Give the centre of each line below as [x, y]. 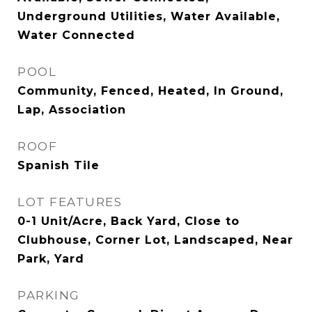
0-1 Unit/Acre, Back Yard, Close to [128, 221]
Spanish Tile [58, 165]
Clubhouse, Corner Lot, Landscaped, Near [155, 240]
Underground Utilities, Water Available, [149, 16]
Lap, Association [72, 110]
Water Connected [76, 35]
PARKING [49, 295]
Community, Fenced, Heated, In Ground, [150, 91]
